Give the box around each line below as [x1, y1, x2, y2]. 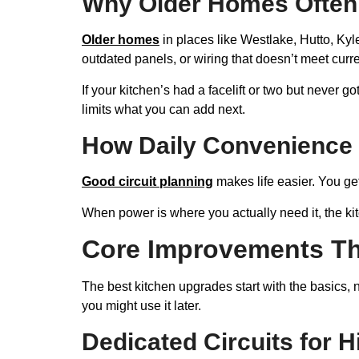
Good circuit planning [82, 175, 213, 189]
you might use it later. [82, 298, 201, 313]
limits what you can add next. [82, 102, 245, 116]
